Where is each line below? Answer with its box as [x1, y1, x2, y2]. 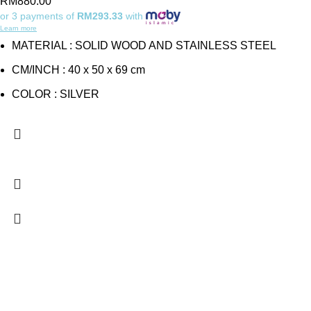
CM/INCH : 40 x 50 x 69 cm [12, 64, 145, 76]
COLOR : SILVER [12, 88, 99, 101]
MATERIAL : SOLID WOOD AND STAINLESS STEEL [12, 40, 276, 52]
